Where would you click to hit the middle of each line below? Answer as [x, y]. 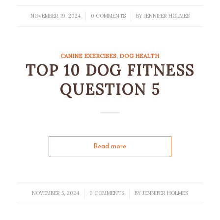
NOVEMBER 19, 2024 [55, 16]
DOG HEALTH [139, 56]
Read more [110, 147]
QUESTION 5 [110, 89]
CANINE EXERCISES [89, 56]
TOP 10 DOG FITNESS [110, 70]
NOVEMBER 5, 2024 [55, 193]
